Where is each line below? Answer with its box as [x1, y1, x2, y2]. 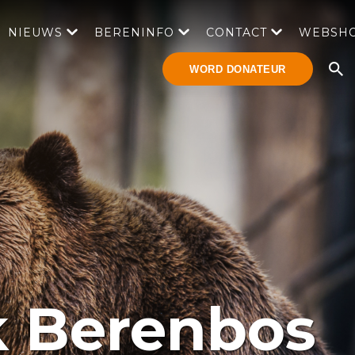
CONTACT [206, 25, 267, 40]
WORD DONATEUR [189, 63, 286, 75]
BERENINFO [94, 25, 174, 40]
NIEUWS [8, 25, 63, 40]
